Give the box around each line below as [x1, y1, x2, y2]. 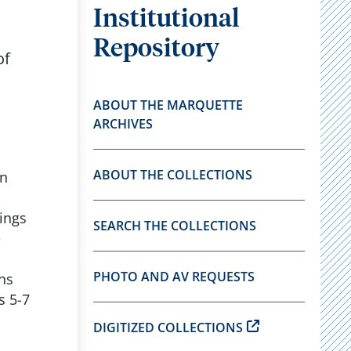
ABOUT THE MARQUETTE [92, 96, 243, 114]
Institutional [92, 7, 240, 32]
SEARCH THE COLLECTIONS [92, 217, 256, 234]
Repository [92, 37, 219, 62]
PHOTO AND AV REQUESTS [92, 268, 255, 285]
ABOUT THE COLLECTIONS [92, 166, 252, 183]
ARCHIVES [92, 115, 153, 132]
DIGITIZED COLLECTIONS [92, 319, 243, 336]
